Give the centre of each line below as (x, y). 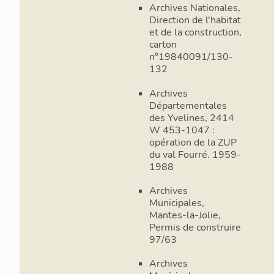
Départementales (188, 106)
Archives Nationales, (195, 8)
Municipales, (177, 203)
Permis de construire (195, 227)
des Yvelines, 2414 (192, 118)
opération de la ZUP (193, 142)
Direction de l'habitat (195, 20)
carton (163, 45)
